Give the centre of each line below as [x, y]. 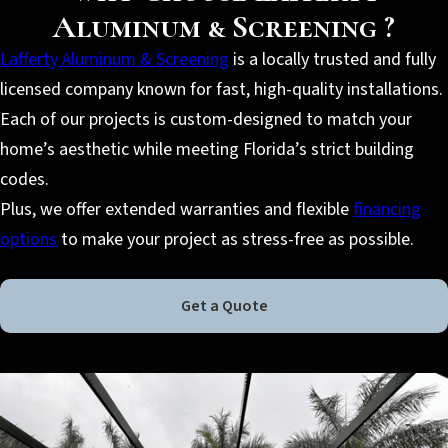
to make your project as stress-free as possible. [235, 239]
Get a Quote [224, 305]
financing [387, 209]
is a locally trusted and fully [332, 59]
